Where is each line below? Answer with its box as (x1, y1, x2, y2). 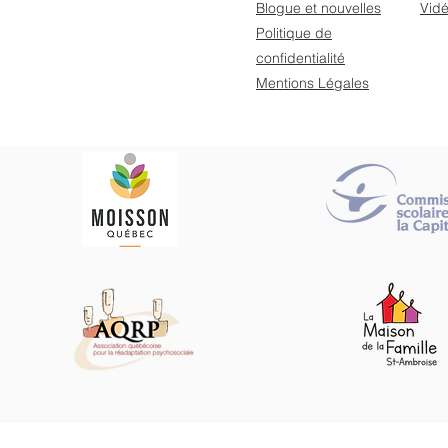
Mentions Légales (256, 74, 369, 92)
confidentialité (256, 49, 345, 67)
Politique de (256, 24, 332, 42)
